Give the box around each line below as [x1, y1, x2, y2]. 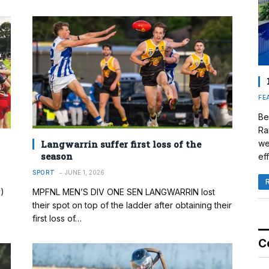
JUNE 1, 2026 [64, 168, 104, 176]
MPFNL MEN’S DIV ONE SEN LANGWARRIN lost [32, 186, 215, 197]
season [41, 150, 73, 162]
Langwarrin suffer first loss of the [41, 138, 201, 150]
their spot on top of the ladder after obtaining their [32, 199, 232, 210]
